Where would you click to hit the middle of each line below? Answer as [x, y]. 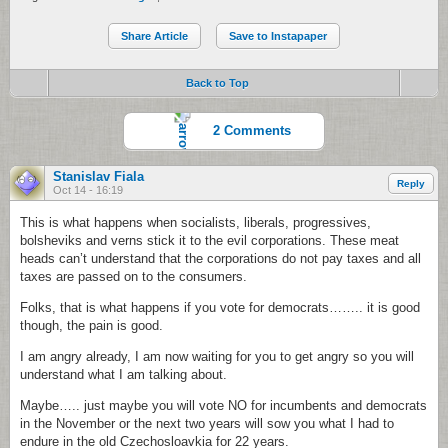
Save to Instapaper [278, 36]
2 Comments [252, 130]
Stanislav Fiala [98, 176]
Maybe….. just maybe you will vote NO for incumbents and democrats [223, 405]
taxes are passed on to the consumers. [133, 276]
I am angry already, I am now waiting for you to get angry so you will [217, 356]
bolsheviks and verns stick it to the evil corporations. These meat [209, 240]
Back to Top [217, 83]
